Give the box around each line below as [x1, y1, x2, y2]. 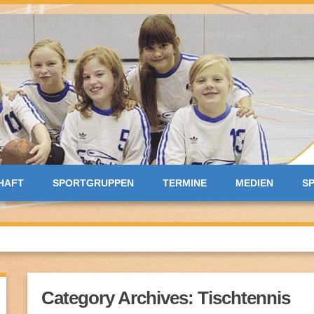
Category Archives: [41, 287, 198, 308]
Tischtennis [198, 287, 290, 308]
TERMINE [163, 177, 207, 189]
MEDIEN [235, 177, 273, 189]
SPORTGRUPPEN [53, 177, 134, 189]
